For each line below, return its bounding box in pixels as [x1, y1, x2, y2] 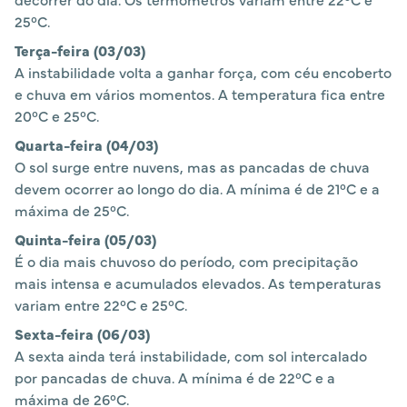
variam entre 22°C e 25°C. [15, 294, 187, 315]
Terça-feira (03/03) [15, 40, 145, 61]
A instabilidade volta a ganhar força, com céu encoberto [15, 62, 392, 83]
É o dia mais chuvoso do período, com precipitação [15, 251, 358, 272]
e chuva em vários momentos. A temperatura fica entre [15, 84, 385, 104]
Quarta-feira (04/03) [15, 134, 158, 155]
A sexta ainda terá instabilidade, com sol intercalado [15, 345, 367, 366]
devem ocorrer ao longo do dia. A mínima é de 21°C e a [15, 178, 380, 199]
